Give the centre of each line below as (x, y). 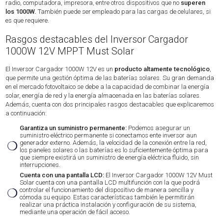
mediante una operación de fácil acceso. (75, 212)
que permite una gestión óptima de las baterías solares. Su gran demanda (110, 78)
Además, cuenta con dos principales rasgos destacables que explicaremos (110, 105)
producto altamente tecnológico (162, 69)
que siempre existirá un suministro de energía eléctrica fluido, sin (110, 158)
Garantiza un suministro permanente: (74, 128)
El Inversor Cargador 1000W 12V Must (159, 175)
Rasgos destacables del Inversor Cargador (97, 39)
